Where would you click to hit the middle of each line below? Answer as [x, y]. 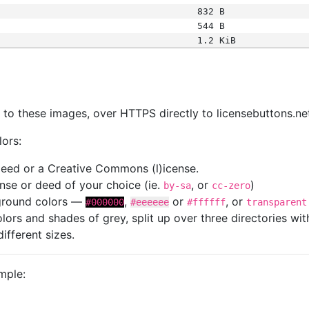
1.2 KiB [216, 40]
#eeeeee [150, 202]
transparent [277, 202]
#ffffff [206, 202]
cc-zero [231, 186]
